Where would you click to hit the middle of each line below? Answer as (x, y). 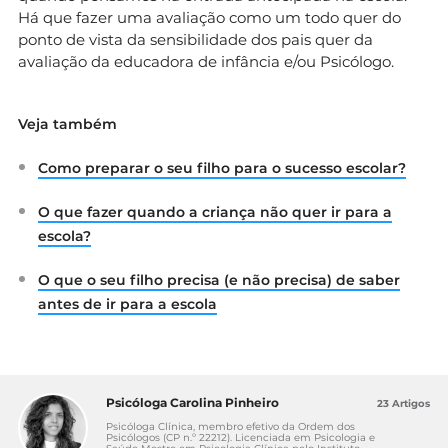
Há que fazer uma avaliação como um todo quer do (209, 17)
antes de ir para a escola (127, 303)
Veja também (67, 123)
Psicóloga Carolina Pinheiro (192, 402)
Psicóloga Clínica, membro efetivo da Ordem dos (230, 426)
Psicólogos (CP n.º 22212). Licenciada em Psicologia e (240, 437)
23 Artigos (403, 403)
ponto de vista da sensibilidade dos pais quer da (195, 39)
